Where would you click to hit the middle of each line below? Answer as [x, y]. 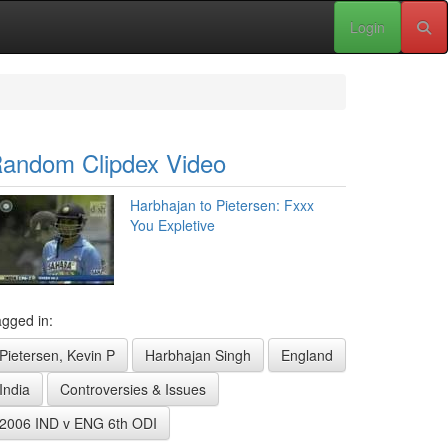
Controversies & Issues [133, 389]
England [307, 355]
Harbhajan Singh [198, 355]
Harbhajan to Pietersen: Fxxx [222, 205]
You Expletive [172, 225]
